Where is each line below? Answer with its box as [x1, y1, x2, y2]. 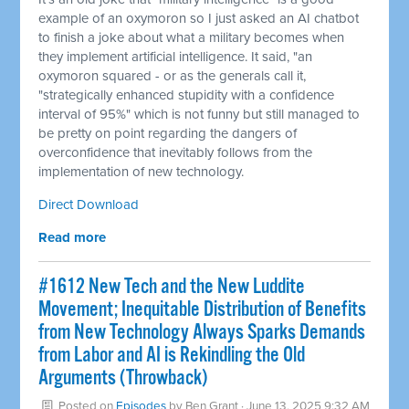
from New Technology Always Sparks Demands [38, 319, 366, 346]
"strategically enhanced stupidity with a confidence [38, 86, 335, 103]
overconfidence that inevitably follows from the [38, 143, 313, 161]
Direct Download [38, 195, 140, 213]
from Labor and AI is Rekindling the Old [38, 341, 306, 369]
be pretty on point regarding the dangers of [38, 124, 298, 142]
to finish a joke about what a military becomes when [38, 28, 345, 46]
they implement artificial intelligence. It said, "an [38, 47, 313, 65]
